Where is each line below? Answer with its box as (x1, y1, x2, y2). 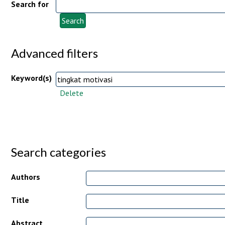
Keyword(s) (11, 72, 52, 83)
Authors (11, 171, 40, 182)
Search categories (11, 144, 106, 159)
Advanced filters (11, 45, 98, 60)
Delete (59, 87, 83, 98)
